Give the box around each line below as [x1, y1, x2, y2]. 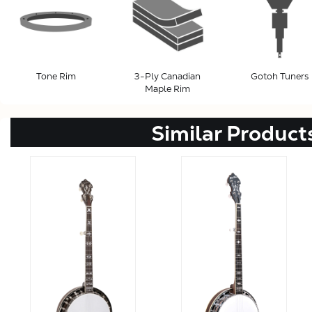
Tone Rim [36, 70, 76, 82]
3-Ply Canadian [134, 70, 201, 82]
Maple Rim [145, 82, 191, 95]
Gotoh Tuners [250, 70, 309, 82]
